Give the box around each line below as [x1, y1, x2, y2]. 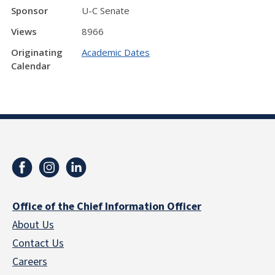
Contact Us [12, 235, 64, 251]
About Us [12, 217, 54, 233]
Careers [12, 254, 47, 269]
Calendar [11, 60, 50, 72]
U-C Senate [82, 4, 130, 17]
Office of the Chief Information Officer [12, 198, 201, 214]
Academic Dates [82, 46, 150, 58]
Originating [11, 46, 63, 58]
